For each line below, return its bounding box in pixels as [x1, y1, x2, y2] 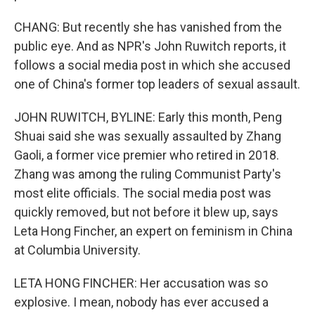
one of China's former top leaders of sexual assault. [14, 76, 300, 91]
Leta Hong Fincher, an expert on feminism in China [14, 223, 292, 238]
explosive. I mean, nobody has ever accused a [14, 294, 269, 309]
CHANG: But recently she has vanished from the [14, 19, 282, 34]
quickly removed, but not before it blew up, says [14, 204, 278, 219]
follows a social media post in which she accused [14, 57, 290, 72]
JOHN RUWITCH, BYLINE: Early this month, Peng [14, 109, 282, 124]
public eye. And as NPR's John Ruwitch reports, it [14, 38, 286, 53]
